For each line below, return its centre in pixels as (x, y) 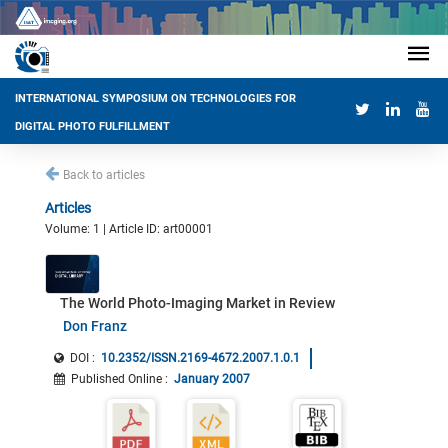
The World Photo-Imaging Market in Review (197, 303)
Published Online (116, 379)
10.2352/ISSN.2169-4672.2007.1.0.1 (200, 358)
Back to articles (104, 175)
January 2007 (212, 379)
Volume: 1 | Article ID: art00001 (129, 229)
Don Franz (94, 326)
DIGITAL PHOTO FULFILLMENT (92, 127)
